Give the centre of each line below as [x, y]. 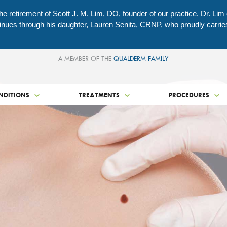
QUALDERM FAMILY [141, 58]
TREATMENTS [100, 95]
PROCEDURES [190, 95]
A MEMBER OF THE [86, 58]
